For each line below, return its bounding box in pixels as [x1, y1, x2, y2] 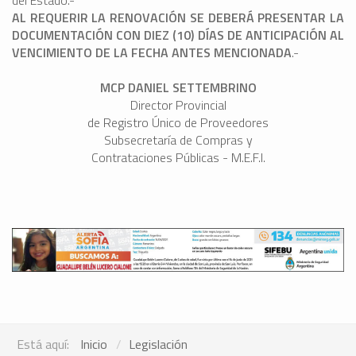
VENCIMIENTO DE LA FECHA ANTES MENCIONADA [12, 43, 292, 63]
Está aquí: [17, 334, 75, 354]
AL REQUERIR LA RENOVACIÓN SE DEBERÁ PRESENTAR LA [12, 8, 344, 28]
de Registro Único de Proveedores [87, 113, 269, 133]
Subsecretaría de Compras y [103, 130, 253, 150]
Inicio [80, 334, 107, 354]
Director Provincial [130, 95, 226, 115]
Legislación [129, 334, 188, 354]
